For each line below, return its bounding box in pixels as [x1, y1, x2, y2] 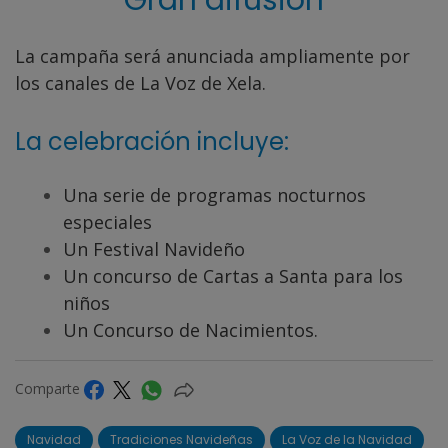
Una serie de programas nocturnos [63, 182, 366, 207]
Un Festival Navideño [63, 236, 245, 261]
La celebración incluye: [15, 124, 295, 158]
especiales [63, 209, 152, 234]
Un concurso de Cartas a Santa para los [63, 263, 403, 288]
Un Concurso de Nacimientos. [63, 317, 318, 342]
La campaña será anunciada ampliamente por [15, 43, 410, 68]
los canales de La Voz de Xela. [15, 70, 271, 95]
